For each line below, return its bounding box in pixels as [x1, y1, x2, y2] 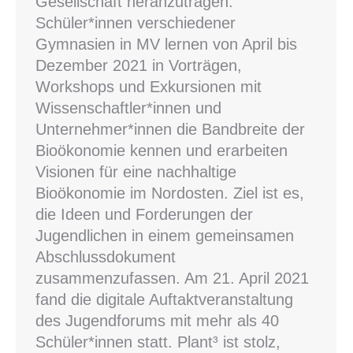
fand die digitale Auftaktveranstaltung [35, 291, 293, 309]
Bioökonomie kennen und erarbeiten [35, 142, 288, 160]
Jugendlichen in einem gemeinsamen [35, 227, 294, 245]
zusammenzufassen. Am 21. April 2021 [35, 269, 309, 288]
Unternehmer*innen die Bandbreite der [35, 121, 305, 139]
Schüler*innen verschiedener [35, 14, 236, 32]
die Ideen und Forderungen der [35, 206, 253, 224]
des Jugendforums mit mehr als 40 [35, 312, 279, 330]
